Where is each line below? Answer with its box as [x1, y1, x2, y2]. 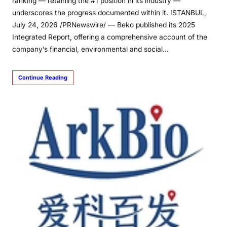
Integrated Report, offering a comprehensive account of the [12, 33, 207, 41]
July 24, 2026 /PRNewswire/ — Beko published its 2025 [12, 21, 195, 29]
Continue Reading [18, 74, 67, 81]
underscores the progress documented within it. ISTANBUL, [12, 9, 206, 17]
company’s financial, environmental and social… [12, 45, 169, 53]
